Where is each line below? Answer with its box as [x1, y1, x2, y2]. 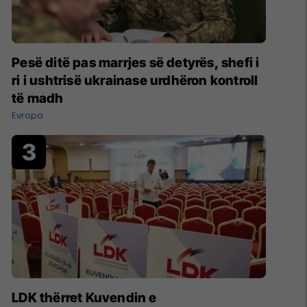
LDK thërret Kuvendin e [12, 289, 157, 306]
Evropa [12, 109, 44, 123]
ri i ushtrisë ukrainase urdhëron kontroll [12, 73, 258, 89]
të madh [12, 90, 64, 107]
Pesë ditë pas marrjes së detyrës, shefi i [12, 55, 260, 71]
